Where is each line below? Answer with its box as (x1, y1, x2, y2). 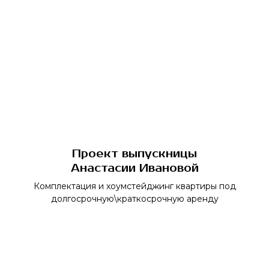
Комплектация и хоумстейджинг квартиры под (33, 181, 236, 192)
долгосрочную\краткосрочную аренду (50, 193, 219, 204)
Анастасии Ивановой (70, 162, 199, 175)
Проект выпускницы (72, 147, 197, 160)
